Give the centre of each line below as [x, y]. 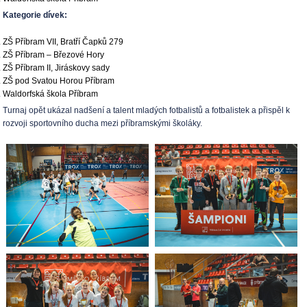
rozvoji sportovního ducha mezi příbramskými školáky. [104, 123]
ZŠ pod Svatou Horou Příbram [59, 81]
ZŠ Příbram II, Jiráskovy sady [57, 68]
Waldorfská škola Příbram [51, 94]
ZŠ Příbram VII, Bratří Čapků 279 [63, 42]
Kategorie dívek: [35, 15]
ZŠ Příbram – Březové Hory [54, 55]
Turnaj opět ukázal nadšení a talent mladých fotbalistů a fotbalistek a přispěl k [147, 110]
